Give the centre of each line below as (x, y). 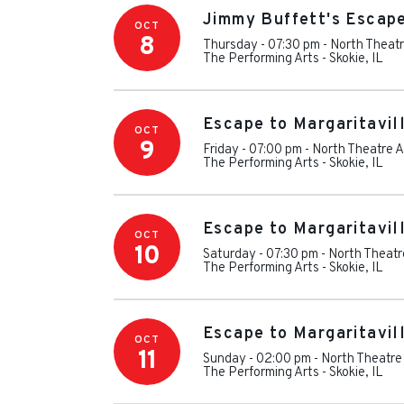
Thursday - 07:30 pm (262, 45)
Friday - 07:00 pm (252, 150)
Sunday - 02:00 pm (257, 359)
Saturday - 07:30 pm (261, 254)
